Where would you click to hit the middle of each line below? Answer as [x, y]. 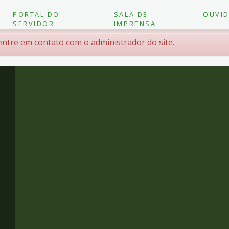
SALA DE [131, 14]
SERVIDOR [34, 24]
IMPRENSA [135, 24]
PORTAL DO [37, 14]
